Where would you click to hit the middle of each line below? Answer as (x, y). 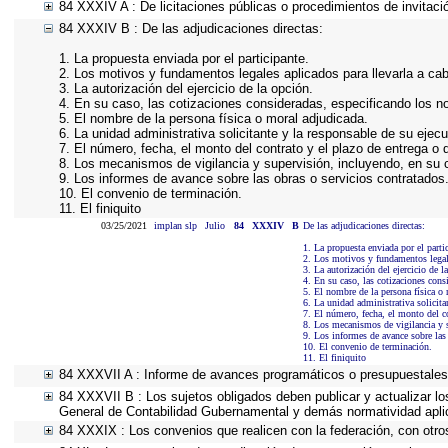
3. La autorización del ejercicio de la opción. (186, 88)
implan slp (175, 225)
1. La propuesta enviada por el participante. (184, 58)
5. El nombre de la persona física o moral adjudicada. (213, 118)
